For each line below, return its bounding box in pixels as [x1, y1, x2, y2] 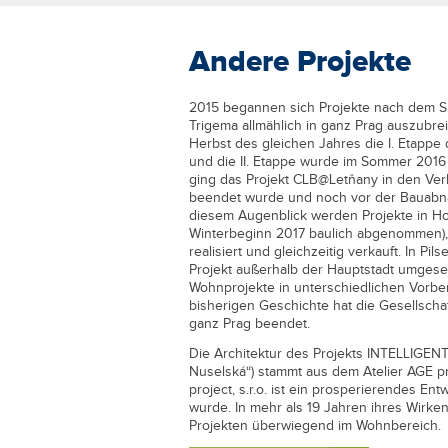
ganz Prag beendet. [188, 315, 310, 332]
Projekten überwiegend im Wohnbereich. [188, 417, 441, 434]
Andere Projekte [188, 43, 411, 80]
